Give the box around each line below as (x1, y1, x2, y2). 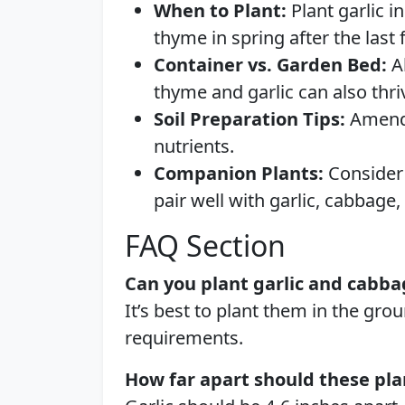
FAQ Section (125, 226, 286, 265)
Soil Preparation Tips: (154, 107, 345, 131)
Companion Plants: (154, 161, 324, 185)
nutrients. (154, 134, 234, 158)
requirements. (125, 325, 243, 350)
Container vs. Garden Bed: (154, 52, 387, 77)
